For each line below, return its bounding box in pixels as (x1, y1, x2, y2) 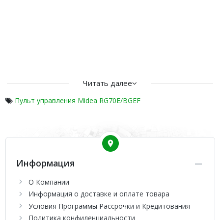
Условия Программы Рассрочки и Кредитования (28, 201, 190, 211)
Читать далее (83, 78, 132, 88)
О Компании (28, 177, 69, 187)
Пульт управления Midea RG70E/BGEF (14, 96, 140, 105)
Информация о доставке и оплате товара (28, 189, 169, 199)
